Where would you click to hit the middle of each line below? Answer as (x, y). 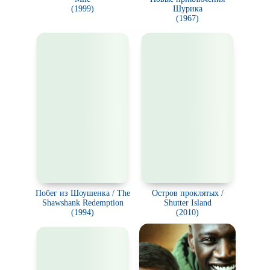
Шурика (187, 9)
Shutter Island (187, 203)
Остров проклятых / (187, 193)
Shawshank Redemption (83, 203)
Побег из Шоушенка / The (83, 193)
